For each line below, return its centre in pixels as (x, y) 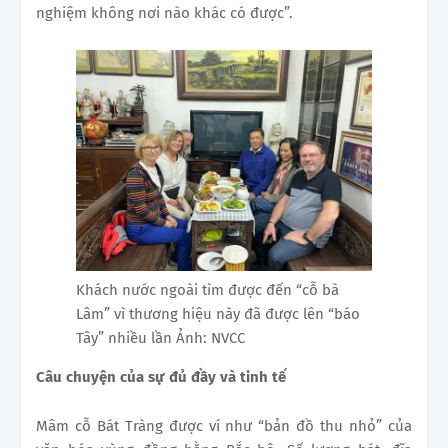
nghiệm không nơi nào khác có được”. (164, 12)
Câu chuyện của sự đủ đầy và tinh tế (161, 377)
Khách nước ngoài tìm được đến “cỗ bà (207, 290)
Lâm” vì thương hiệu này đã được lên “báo (218, 314)
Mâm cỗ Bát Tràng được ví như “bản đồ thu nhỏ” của (224, 426)
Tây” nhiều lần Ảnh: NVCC (160, 338)
